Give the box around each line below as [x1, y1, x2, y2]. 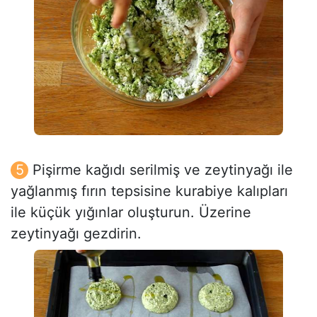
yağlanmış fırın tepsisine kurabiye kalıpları [11, 182, 288, 200]
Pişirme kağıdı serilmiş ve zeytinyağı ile [33, 161, 293, 178]
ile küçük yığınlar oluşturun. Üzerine [11, 203, 251, 221]
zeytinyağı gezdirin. [11, 224, 142, 242]
